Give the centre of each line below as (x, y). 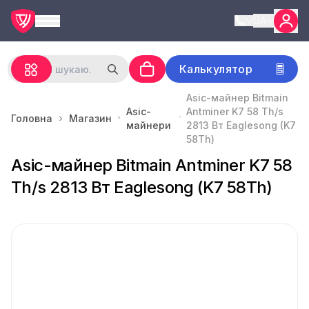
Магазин (90, 118)
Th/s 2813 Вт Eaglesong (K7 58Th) (142, 187)
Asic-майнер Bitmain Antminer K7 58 (152, 165)
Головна (32, 118)
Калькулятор (216, 69)
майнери (149, 125)
